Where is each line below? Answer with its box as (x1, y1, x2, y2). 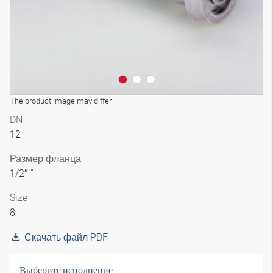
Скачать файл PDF (24, 230, 108, 244)
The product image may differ (10, 95, 112, 106)
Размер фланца (10, 152, 81, 165)
